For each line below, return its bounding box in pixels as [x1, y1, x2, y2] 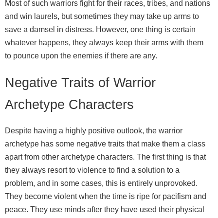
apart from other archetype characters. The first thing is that [5, 152, 206, 161]
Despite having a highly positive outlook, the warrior [5, 126, 182, 135]
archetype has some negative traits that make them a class [5, 139, 205, 148]
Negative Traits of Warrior [5, 74, 156, 90]
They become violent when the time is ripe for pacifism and [5, 192, 206, 200]
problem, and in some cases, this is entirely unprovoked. [5, 179, 198, 187]
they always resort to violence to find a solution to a [5, 165, 180, 174]
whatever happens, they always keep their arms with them [5, 38, 203, 47]
